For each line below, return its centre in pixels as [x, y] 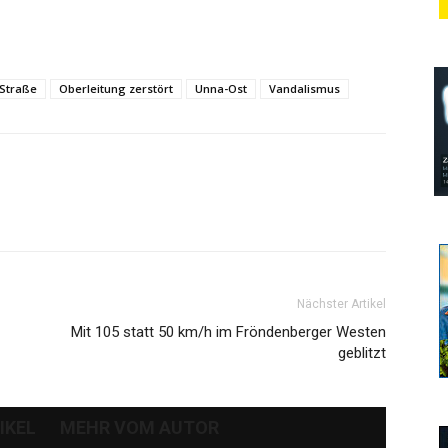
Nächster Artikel [341, 304]
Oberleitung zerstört [116, 88]
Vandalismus [304, 88]
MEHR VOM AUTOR [139, 427]
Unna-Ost [221, 88]
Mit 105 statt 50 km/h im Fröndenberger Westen [228, 332]
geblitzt [362, 353]
